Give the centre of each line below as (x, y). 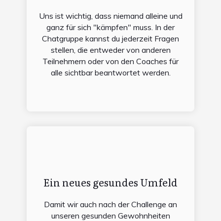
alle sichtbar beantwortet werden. (110, 72)
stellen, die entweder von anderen (110, 50)
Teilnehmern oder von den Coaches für (110, 61)
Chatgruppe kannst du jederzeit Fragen (110, 38)
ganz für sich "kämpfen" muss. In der (110, 27)
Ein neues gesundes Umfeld (110, 182)
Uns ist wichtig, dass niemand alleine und (110, 16)
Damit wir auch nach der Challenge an (110, 204)
